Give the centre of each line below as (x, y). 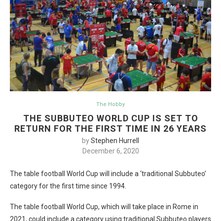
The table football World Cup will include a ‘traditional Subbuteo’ (108, 174)
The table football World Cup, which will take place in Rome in (104, 207)
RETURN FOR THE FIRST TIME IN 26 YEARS (110, 129)
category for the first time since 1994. (68, 186)
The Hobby (110, 104)
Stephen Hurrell (115, 141)
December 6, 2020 (110, 151)
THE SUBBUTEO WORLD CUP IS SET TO (110, 118)
